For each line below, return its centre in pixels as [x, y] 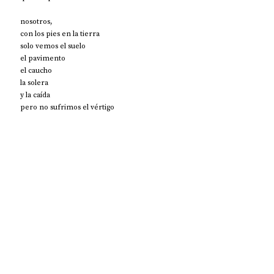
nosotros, [36, 21]
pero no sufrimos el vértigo [67, 107]
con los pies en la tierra [60, 33]
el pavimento [43, 58]
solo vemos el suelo [53, 46]
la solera [34, 82]
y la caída [35, 94]
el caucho [36, 70]
